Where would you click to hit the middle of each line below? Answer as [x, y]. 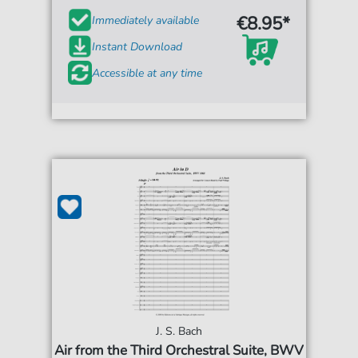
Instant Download [137, 46]
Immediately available [146, 20]
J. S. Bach [179, 332]
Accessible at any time [147, 73]
